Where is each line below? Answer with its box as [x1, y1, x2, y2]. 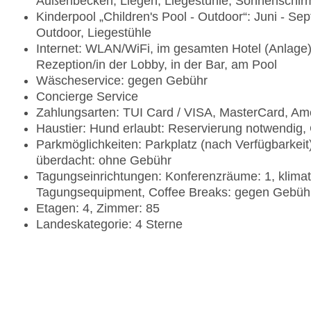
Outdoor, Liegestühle [36, 26, 151, 40]
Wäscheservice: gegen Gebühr [36, 74, 208, 88]
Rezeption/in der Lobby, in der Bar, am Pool [36, 58, 277, 72]
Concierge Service [36, 90, 138, 104]
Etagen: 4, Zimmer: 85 [36, 201, 160, 216]
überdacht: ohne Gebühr [36, 153, 171, 168]
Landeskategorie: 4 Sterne [36, 217, 183, 232]
